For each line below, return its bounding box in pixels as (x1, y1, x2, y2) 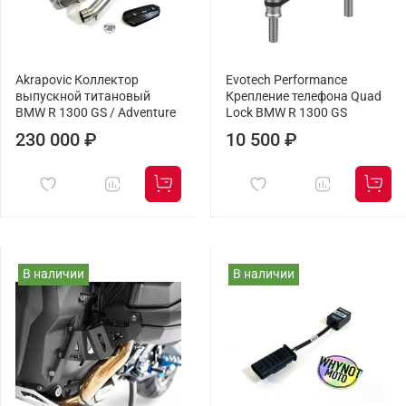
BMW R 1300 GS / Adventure (15, 105, 176, 121)
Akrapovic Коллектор (15, 72, 139, 89)
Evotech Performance (226, 72, 347, 89)
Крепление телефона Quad (226, 89, 382, 105)
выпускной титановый (15, 89, 150, 105)
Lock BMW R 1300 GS (226, 105, 347, 121)
